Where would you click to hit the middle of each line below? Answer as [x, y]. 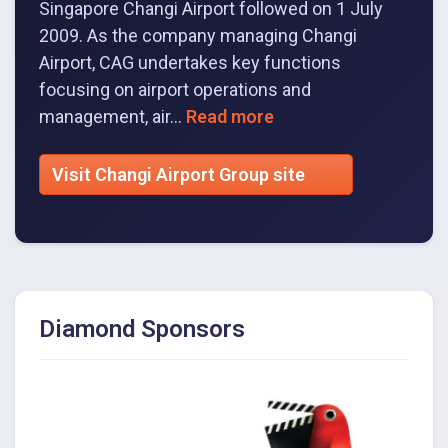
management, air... [112, 116]
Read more [230, 116]
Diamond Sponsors [142, 328]
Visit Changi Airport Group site [180, 174]
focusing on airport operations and [175, 89]
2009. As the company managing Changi [198, 35]
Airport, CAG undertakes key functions [190, 62]
